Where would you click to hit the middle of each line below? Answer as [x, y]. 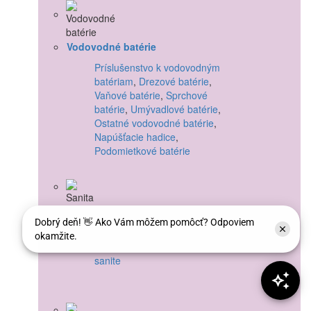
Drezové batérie [174, 81]
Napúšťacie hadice [135, 136]
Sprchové [187, 95]
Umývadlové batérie [174, 109]
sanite [108, 260]
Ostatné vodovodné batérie [154, 123]
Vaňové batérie [127, 95]
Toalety [138, 232]
